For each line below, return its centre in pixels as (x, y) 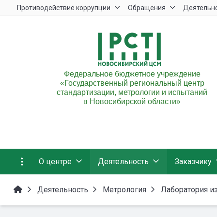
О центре (55, 161)
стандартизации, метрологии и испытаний (132, 92)
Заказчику (193, 161)
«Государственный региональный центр (132, 83)
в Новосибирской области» (132, 101)
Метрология (124, 189)
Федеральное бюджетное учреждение (132, 74)
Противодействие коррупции (64, 8)
